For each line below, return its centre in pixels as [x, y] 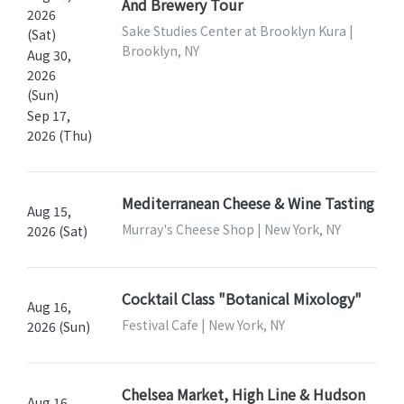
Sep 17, [49, 115]
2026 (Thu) [60, 135]
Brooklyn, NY [160, 50]
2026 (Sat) [57, 230]
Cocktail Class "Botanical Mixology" [241, 298]
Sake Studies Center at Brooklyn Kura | [237, 30]
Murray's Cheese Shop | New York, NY [231, 229]
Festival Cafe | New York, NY [203, 324]
